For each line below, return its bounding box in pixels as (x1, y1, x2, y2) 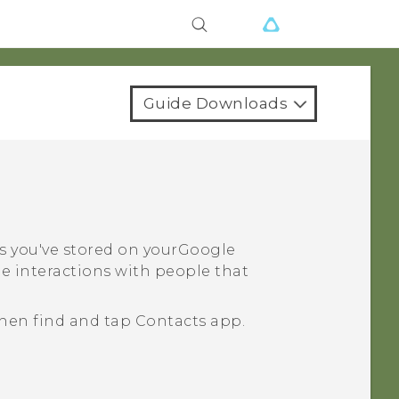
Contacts (134, 313, 207, 330)
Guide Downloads (142, 94, 288, 112)
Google (177, 241, 236, 259)
